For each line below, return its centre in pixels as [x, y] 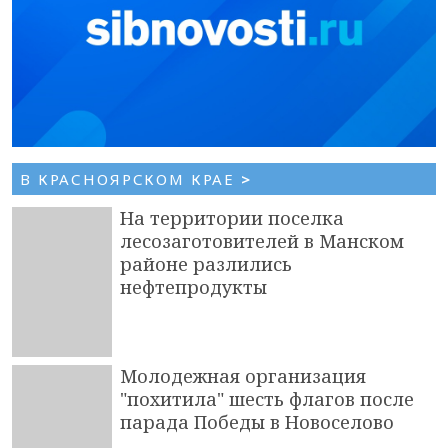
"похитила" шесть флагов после [267, 398]
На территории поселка [232, 217]
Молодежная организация [243, 375]
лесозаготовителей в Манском [262, 240]
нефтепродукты [193, 286]
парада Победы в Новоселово [257, 421]
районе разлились [206, 263]
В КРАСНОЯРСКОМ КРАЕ [130, 178]
